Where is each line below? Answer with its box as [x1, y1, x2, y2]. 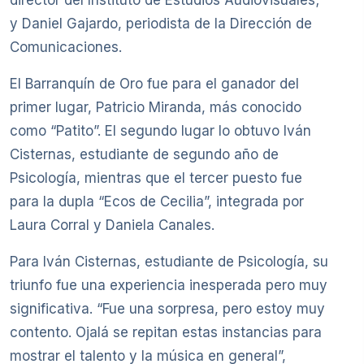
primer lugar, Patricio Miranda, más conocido [10, 98, 301, 115]
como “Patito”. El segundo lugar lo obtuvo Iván [10, 122, 311, 139]
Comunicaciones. [10, 38, 122, 55]
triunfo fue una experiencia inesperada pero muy [10, 276, 327, 293]
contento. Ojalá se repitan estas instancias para [10, 323, 322, 340]
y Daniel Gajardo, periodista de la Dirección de [10, 15, 312, 32]
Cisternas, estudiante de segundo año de [10, 145, 279, 162]
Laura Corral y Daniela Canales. [10, 216, 214, 233]
